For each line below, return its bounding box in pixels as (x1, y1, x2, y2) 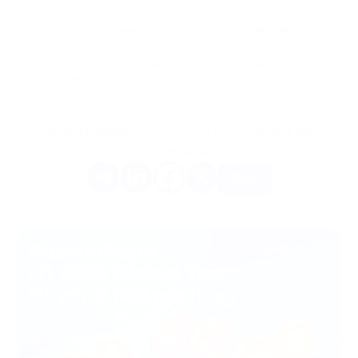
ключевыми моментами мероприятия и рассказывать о (16, 37, 312, 52)
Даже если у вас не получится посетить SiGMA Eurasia (16, 3, 312, 18)
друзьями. (148, 142, 210, 160)
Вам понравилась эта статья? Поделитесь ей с (36, 123, 322, 141)
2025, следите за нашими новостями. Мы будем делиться (16, 20, 328, 35)
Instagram (116, 70, 168, 86)
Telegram (57, 70, 103, 86)
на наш (16, 70, 57, 86)
